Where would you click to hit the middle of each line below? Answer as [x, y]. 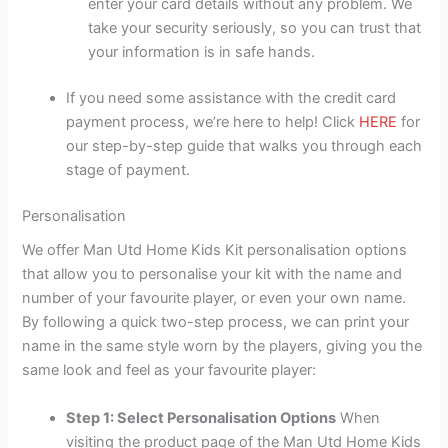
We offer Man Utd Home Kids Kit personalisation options [215, 250]
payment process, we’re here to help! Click [213, 122]
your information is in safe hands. [202, 52]
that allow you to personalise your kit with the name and [212, 274]
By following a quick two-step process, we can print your [216, 322]
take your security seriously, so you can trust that [255, 28]
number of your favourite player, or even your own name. [214, 298]
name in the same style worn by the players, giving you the [222, 346]
